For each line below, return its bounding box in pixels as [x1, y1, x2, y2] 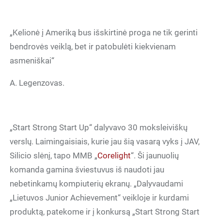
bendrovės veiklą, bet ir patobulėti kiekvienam [10, 42, 176, 51]
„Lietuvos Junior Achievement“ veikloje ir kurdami [10, 193, 189, 202]
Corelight [97, 151, 131, 160]
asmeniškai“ [10, 56, 54, 65]
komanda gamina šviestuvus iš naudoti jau [10, 165, 164, 174]
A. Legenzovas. [10, 78, 64, 88]
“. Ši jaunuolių [131, 151, 179, 160]
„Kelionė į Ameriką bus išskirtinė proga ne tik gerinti [10, 28, 198, 37]
